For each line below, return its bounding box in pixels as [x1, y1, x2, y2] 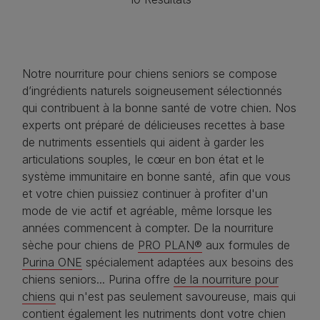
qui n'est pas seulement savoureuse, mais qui [56, 289, 296, 304]
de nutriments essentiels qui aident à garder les [22, 135, 264, 150]
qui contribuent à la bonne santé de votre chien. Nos [22, 101, 296, 116]
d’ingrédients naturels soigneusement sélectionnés [22, 84, 282, 99]
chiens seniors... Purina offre [22, 272, 174, 287]
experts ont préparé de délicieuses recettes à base [22, 118, 285, 133]
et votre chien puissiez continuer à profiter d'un [22, 186, 268, 201]
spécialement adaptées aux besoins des [82, 255, 294, 270]
